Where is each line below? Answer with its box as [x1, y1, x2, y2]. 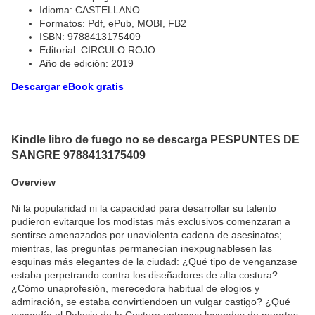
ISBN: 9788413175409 [39, 30, 141, 42]
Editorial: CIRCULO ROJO [39, 44, 155, 56]
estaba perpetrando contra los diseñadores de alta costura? [11, 269, 278, 281]
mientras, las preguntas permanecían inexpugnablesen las [11, 243, 272, 255]
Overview [11, 176, 56, 188]
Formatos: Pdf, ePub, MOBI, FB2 [39, 17, 186, 29]
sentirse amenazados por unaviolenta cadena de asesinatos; [11, 229, 282, 241]
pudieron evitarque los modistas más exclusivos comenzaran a [11, 216, 290, 228]
